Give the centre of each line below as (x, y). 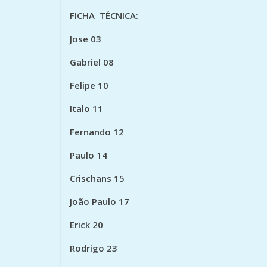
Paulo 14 (89, 155)
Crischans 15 (97, 178)
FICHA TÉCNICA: (104, 16)
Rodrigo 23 (94, 248)
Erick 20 (86, 225)
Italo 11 (86, 109)
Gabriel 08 (92, 62)
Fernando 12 (97, 132)
